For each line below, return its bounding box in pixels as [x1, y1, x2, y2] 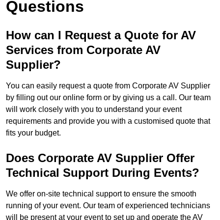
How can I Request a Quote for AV [6, 28, 196, 42]
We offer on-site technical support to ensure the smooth [6, 190, 196, 198]
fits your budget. [6, 129, 61, 137]
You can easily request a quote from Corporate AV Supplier [6, 82, 210, 90]
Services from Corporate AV [6, 43, 161, 57]
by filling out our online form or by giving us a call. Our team [6, 93, 211, 102]
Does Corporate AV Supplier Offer [6, 151, 194, 165]
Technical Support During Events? [6, 166, 199, 180]
